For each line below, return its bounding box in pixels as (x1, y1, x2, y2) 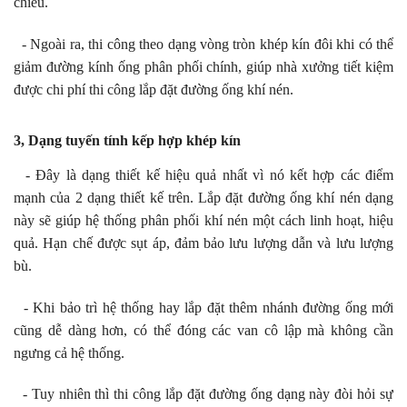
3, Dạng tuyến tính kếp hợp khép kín (14, 132, 241, 148)
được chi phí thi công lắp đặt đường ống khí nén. (14, 82, 293, 98)
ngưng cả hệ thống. (14, 344, 124, 361)
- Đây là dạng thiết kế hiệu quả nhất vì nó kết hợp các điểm (14, 166, 393, 183)
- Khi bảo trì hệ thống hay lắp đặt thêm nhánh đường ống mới (14, 299, 393, 315)
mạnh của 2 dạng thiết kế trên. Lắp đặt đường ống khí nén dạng (14, 189, 393, 205)
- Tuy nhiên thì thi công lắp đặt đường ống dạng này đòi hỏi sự (14, 386, 393, 402)
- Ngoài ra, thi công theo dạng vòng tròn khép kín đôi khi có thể (14, 36, 393, 53)
